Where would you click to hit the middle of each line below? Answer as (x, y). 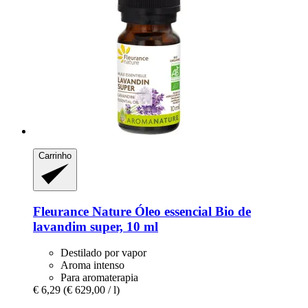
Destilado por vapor (103, 253)
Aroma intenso (92, 265)
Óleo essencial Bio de (191, 211)
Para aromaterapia (99, 278)
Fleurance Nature (82, 211)
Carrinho (55, 156)
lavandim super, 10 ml (96, 226)
